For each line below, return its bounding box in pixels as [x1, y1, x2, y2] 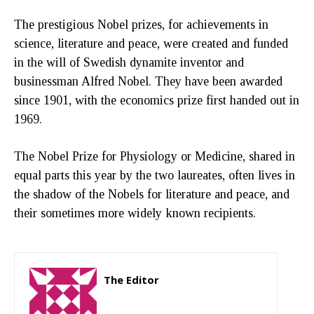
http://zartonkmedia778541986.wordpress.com [104, 294, 262, 306]
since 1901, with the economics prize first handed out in [14, 93, 299, 107]
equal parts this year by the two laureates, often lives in [14, 168, 295, 182]
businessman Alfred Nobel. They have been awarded [14, 74, 282, 88]
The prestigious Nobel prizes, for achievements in [14, 17, 268, 32]
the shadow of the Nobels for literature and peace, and [14, 186, 289, 201]
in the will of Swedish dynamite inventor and [14, 55, 244, 69]
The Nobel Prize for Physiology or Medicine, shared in [14, 149, 295, 163]
